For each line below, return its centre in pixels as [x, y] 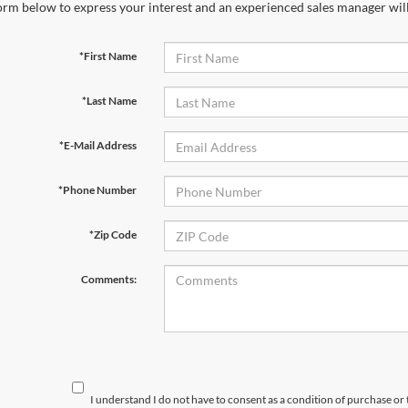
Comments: [108, 279]
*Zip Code [112, 235]
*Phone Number [97, 190]
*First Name [107, 56]
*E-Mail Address [97, 145]
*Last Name [109, 101]
